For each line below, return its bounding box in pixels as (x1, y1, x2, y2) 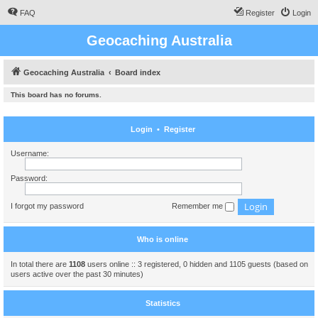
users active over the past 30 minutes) (11, 270, 143, 278)
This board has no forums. (11, 91, 102, 99)
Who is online (137, 235, 188, 243)
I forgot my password (11, 202, 84, 211)
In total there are (11, 260, 69, 268)
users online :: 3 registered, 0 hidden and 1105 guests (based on (85, 260, 308, 268)
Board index (115, 68, 160, 77)
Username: (11, 149, 49, 158)
